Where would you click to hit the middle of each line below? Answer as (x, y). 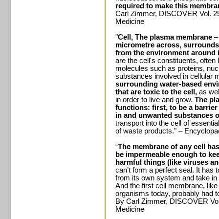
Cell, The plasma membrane (165, 37)
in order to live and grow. (155, 100)
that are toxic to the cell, (156, 92)
